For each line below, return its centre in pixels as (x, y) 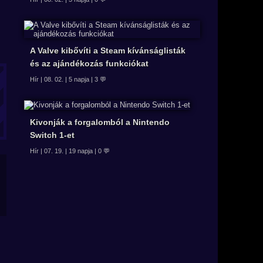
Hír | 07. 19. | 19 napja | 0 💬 (70, 151)
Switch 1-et (52, 135)
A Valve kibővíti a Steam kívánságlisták (108, 50)
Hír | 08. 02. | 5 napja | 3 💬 (68, 79)
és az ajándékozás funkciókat (89, 63)
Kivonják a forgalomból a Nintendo (100, 122)
